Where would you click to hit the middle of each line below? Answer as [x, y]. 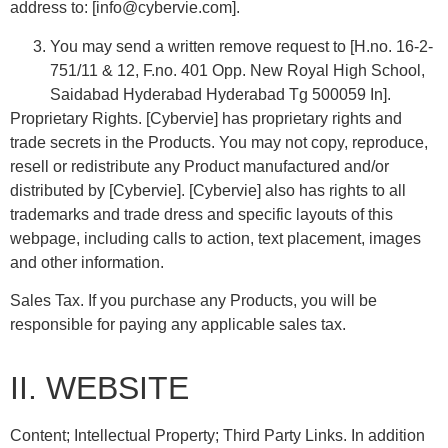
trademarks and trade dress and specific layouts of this [201, 214]
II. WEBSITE [99, 387]
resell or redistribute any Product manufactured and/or [199, 166]
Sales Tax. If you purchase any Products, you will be [193, 301]
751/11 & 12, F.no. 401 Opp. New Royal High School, [237, 70]
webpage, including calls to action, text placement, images [215, 238]
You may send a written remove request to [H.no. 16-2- [241, 46]
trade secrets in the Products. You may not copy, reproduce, [219, 142]
